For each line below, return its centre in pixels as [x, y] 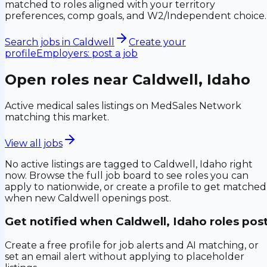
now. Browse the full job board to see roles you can [127, 175]
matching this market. [57, 117]
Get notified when [60, 222]
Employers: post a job [87, 53]
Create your [157, 42]
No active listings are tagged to [79, 164]
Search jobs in [39, 42]
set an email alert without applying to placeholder [125, 257]
